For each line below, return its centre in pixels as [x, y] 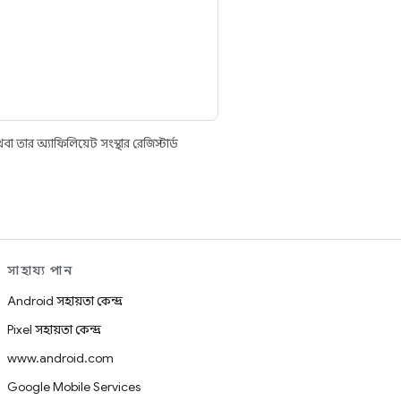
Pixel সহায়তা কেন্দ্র [54, 329]
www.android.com [60, 358]
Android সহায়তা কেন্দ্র [65, 301]
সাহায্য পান [40, 270]
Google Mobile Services [74, 387]
